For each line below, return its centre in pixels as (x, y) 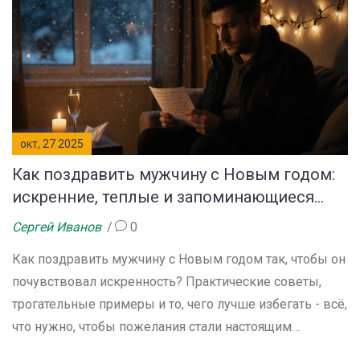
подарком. (43, 350)
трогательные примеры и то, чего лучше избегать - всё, (180, 305)
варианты (49, 220)
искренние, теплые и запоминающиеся (163, 197)
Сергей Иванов (57, 227)
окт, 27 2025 (52, 144)
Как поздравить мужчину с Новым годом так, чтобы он (179, 260)
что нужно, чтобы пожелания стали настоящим (152, 327)
